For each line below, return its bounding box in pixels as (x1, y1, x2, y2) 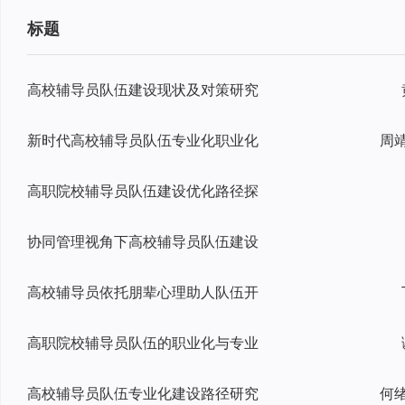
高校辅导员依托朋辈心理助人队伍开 (27, 282, 259, 302)
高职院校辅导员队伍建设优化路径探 (27, 181, 259, 201)
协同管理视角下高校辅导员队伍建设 (27, 231, 259, 251)
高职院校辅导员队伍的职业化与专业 (27, 333, 259, 353)
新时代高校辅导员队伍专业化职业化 (27, 130, 259, 150)
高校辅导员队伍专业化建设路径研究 (27, 383, 259, 403)
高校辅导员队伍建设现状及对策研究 (27, 80, 259, 99)
